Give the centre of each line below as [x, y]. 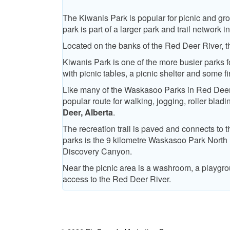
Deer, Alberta [88, 112]
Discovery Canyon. [97, 151]
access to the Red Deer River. [117, 179]
